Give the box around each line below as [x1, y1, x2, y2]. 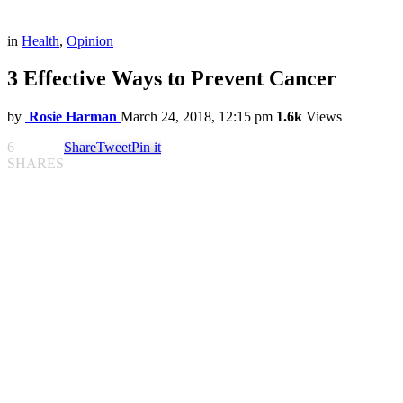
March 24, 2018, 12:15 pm [121, 109, 273, 125]
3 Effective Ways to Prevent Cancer [7, 67, 336, 91]
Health [22, 32, 59, 49]
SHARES [7, 156, 64, 172]
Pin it [131, 139, 161, 156]
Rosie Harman [29, 109, 117, 125]
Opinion [67, 32, 113, 49]
